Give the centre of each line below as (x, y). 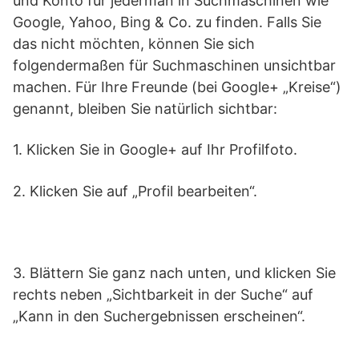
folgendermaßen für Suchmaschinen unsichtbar (174, 65)
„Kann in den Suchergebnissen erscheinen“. (159, 316)
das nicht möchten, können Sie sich (134, 44)
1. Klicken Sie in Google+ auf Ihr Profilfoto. (155, 149)
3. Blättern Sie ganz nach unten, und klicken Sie (174, 273)
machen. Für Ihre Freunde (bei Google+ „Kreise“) (177, 87)
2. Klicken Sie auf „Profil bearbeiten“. (135, 191)
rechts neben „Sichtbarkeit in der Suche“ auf (163, 294)
